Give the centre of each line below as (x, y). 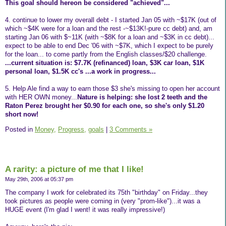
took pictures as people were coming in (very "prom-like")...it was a (103, 201)
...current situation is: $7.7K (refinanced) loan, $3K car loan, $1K (105, 63)
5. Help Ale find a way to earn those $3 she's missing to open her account (112, 89)
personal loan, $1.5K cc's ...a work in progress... (80, 72)
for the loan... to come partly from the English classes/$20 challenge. (106, 54)
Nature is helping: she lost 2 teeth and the (142, 97)
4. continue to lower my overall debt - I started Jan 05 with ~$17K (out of (111, 20)
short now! (22, 115)
